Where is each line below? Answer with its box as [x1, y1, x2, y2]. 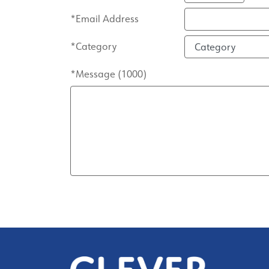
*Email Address [70, 12, 139, 26]
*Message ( [70, 67, 121, 81]
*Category [70, 40, 116, 53]
